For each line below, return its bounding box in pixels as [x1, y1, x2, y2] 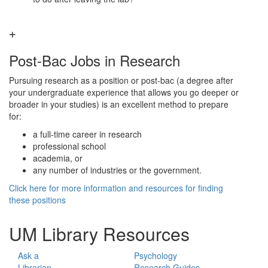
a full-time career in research [33, 128, 142, 140]
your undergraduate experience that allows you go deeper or [9, 86, 239, 98]
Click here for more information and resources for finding [9, 182, 223, 194]
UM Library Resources [9, 221, 190, 246]
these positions [9, 194, 66, 206]
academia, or [33, 152, 83, 164]
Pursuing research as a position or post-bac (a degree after [9, 74, 233, 86]
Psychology [134, 249, 177, 261]
